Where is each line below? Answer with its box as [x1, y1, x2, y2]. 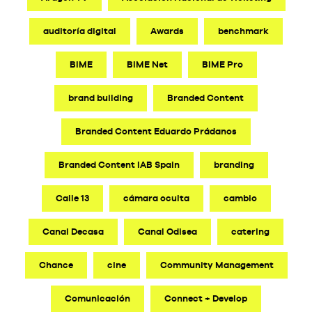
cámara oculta [123, 192, 189, 203]
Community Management [159, 259, 274, 270]
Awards [150, 25, 184, 36]
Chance [38, 259, 73, 270]
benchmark [218, 25, 269, 36]
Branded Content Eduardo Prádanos [75, 125, 237, 136]
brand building [68, 92, 133, 103]
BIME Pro [201, 58, 243, 70]
